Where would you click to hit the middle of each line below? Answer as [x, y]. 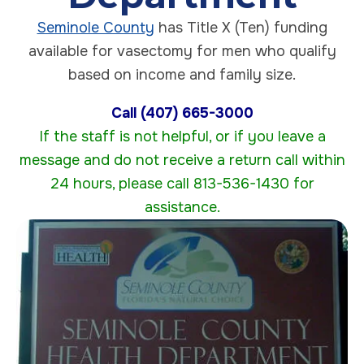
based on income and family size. [182, 74]
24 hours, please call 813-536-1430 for [182, 183]
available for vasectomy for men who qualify [182, 51]
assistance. [182, 207]
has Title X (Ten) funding [240, 27]
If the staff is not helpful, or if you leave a [182, 136]
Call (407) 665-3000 [182, 113]
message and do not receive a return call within [182, 160]
